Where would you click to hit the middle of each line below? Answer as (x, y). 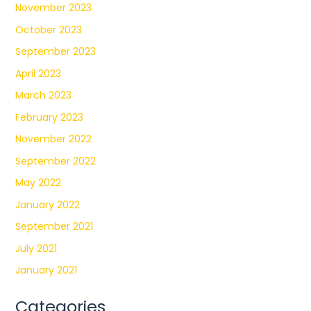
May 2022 (38, 183)
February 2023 (49, 117)
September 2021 (54, 227)
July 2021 (36, 248)
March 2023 (43, 95)
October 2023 (48, 30)
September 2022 (55, 161)
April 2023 (38, 73)
